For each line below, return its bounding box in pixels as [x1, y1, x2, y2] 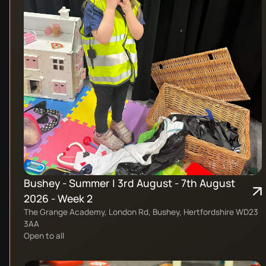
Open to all [23, 230, 64, 242]
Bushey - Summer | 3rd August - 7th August [23, 176, 235, 191]
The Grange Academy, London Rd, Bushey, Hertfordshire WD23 [23, 206, 258, 218]
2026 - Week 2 [23, 191, 93, 206]
